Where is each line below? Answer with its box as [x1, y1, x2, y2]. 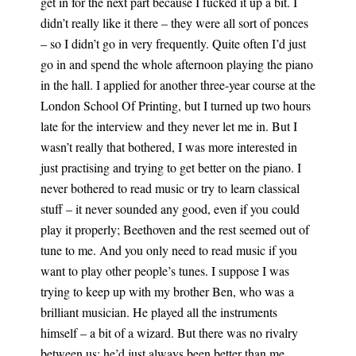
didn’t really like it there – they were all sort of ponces [40, 14, 308, 31]
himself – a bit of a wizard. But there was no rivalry [40, 324, 298, 341]
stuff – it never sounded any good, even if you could [40, 200, 300, 217]
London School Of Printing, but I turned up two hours [40, 97, 311, 114]
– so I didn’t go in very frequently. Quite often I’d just [40, 35, 306, 52]
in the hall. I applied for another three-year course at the [40, 76, 315, 93]
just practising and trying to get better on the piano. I [40, 159, 301, 176]
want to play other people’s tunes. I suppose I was [40, 262, 289, 279]
